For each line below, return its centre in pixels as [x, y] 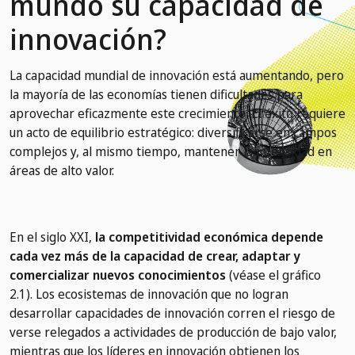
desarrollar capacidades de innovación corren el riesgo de [172, 313]
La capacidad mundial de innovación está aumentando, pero [177, 75]
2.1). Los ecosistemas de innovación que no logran [149, 294]
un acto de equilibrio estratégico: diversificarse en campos [173, 132]
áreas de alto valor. [62, 170]
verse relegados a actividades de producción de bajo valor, [173, 332]
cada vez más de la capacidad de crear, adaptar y [155, 256]
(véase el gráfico [273, 275]
